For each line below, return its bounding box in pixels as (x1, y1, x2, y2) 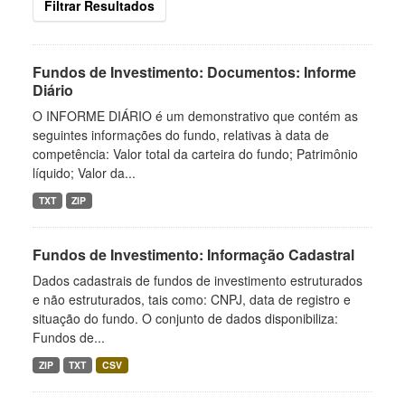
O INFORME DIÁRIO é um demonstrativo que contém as (33, 107, 358, 125)
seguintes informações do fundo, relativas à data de (33, 126, 329, 144)
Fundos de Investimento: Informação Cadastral (33, 244, 354, 265)
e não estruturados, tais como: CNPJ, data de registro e (33, 290, 351, 308)
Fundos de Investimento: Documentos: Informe (33, 61, 356, 82)
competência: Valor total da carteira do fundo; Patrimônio (33, 145, 358, 163)
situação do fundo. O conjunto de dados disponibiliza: (33, 309, 338, 327)
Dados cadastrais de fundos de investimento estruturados (33, 271, 363, 289)
